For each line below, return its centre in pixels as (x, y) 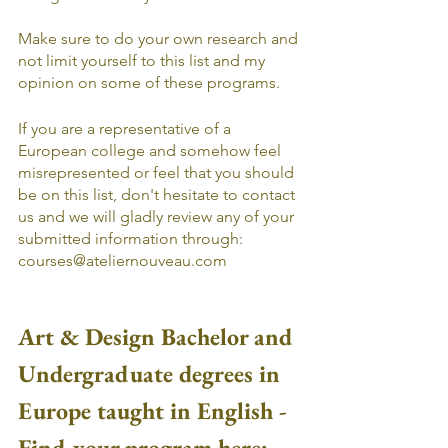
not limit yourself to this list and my (143, 60)
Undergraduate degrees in (152, 373)
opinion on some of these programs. (151, 82)
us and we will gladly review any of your (158, 216)
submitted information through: (132, 238)
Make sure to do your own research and (160, 38)
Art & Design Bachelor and (159, 336)
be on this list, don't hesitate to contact (158, 194)
